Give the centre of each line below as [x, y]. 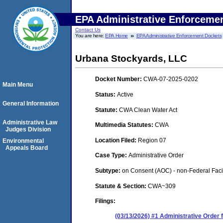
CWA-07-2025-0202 [171, 79]
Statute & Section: [121, 186]
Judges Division [28, 129]
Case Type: [112, 156]
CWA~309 [162, 186]
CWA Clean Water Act [148, 110]
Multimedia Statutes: [125, 125]
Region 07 [152, 140]
